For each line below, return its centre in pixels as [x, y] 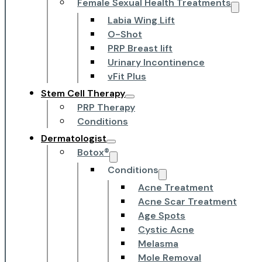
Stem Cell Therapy [83, 93]
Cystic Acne [166, 229]
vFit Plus [127, 76]
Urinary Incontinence [156, 62]
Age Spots [162, 215]
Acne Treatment [176, 187]
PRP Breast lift [140, 48]
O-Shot [125, 34]
